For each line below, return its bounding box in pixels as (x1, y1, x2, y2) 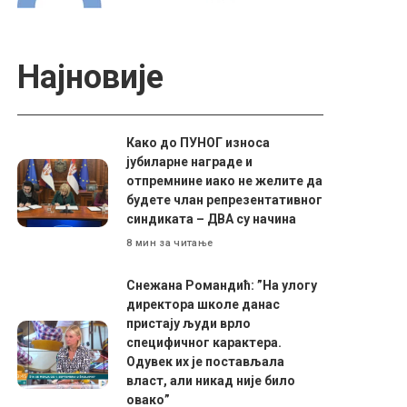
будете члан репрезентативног (126, 192, 323, 207)
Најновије (17, 57, 164, 96)
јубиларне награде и (126, 154, 253, 169)
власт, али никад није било (126, 372, 296, 388)
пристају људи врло (126, 315, 252, 331)
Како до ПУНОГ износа (126, 134, 271, 150)
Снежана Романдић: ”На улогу (126, 277, 318, 293)
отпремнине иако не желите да (126, 173, 323, 188)
